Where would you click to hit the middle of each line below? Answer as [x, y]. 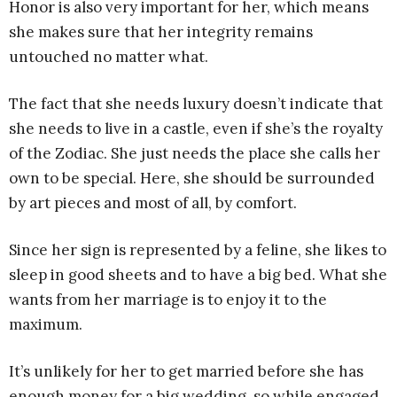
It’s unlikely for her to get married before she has [186, 371]
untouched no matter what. [109, 57]
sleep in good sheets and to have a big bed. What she [198, 275]
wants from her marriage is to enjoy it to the [168, 300]
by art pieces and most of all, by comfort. [153, 203]
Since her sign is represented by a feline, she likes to [198, 250]
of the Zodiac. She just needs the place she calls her [195, 153]
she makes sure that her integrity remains [161, 32]
